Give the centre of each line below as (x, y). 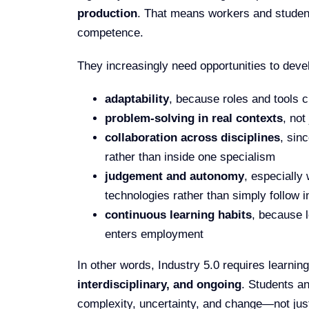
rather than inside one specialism (190, 157)
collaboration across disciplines (192, 137)
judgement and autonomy (174, 176)
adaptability (137, 99)
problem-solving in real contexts (193, 118)
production (107, 13)
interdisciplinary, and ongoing (159, 284)
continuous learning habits (178, 215)
